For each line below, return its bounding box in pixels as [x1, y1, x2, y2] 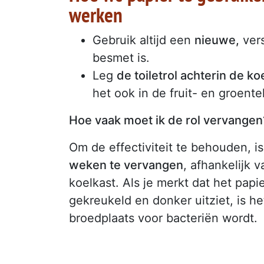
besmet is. [93, 51, 150, 65]
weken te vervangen [69, 158, 183, 173]
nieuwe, [194, 33, 239, 48]
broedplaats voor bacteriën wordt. [69, 211, 258, 226]
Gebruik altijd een [93, 33, 194, 48]
